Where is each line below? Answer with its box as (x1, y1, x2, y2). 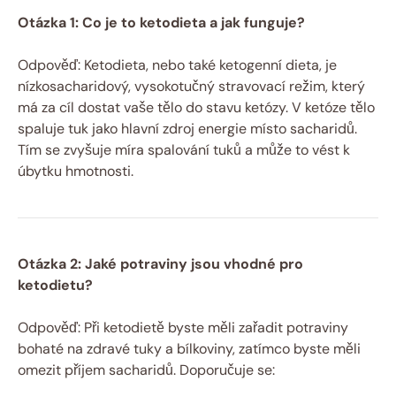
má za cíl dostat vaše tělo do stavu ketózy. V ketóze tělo (18, 97, 375, 117)
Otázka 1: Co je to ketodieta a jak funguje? (18, 12, 305, 32)
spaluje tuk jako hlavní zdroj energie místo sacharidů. (18, 118, 357, 138)
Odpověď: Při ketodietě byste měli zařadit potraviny (18, 317, 348, 337)
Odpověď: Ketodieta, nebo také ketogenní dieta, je (18, 55, 337, 74)
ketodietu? (18, 275, 93, 294)
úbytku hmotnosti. (18, 161, 133, 180)
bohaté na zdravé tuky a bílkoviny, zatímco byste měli (18, 339, 361, 358)
